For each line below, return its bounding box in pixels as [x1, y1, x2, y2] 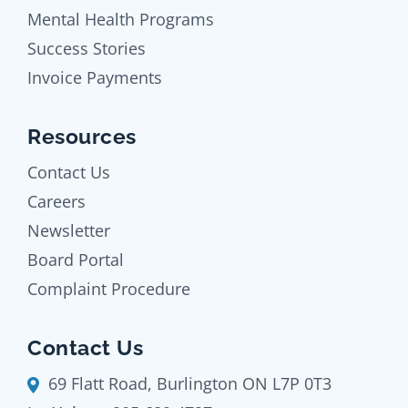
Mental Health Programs [27, 7, 214, 30]
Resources [27, 123, 137, 148]
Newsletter [27, 219, 110, 241]
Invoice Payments [27, 66, 162, 88]
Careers [27, 189, 86, 212]
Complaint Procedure [27, 277, 190, 300]
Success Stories [27, 36, 146, 59]
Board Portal [27, 248, 124, 270]
